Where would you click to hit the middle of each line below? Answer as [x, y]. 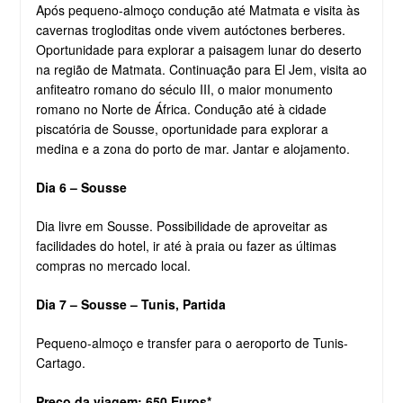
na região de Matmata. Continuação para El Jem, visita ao [201, 69]
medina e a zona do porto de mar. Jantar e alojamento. [193, 148]
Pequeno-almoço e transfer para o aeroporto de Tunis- [192, 342]
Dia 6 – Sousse [81, 187]
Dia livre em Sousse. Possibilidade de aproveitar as [181, 225]
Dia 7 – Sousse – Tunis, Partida [130, 304]
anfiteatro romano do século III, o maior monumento [184, 89]
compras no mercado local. [113, 265]
